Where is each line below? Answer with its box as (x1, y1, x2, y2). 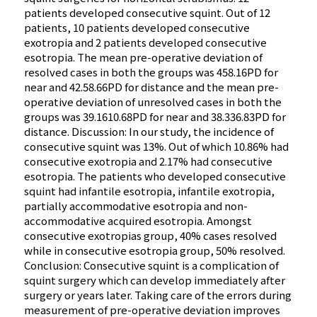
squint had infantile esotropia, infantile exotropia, (24, 183, 275, 199)
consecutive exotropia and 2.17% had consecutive (24, 154, 273, 169)
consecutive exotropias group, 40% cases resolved (24, 228, 277, 243)
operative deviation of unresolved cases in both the (24, 94, 282, 110)
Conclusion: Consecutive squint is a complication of (24, 258, 279, 273)
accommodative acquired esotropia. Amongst (24, 213, 253, 229)
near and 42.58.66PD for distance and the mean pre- (24, 79, 279, 95)
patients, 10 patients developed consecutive (24, 20, 250, 35)
